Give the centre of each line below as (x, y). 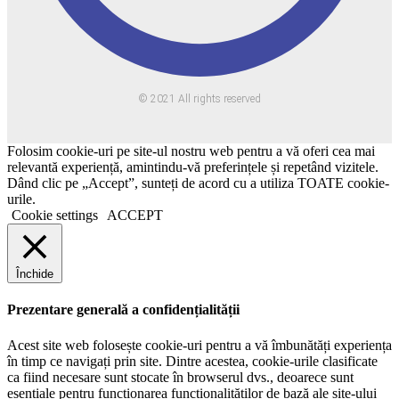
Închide (35, 273)
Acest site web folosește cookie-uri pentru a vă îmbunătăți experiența (199, 345)
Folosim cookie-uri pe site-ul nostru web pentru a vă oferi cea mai (191, 151)
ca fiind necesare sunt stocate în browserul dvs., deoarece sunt (180, 377)
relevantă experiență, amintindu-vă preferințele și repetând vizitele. (193, 167)
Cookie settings (55, 215)
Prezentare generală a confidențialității (123, 310)
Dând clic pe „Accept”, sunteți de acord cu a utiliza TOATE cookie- (198, 183)
